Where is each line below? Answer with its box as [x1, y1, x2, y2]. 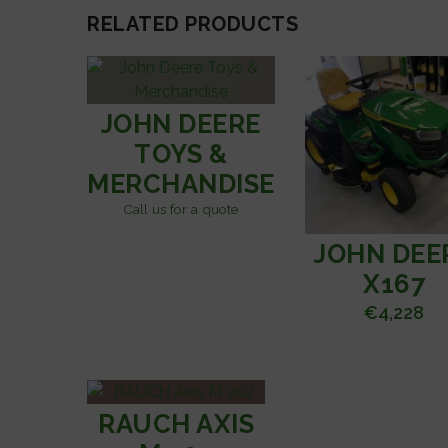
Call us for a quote [123, 200, 239, 217]
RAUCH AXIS [98, 409, 255, 440]
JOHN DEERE [100, 108, 261, 139]
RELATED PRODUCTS [87, 11, 298, 36]
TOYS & [134, 138, 228, 169]
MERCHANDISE [87, 168, 275, 199]
